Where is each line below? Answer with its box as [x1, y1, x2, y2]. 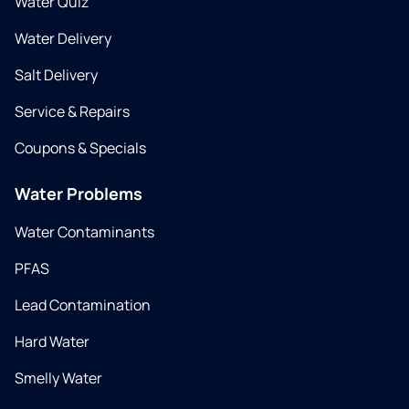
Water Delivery [15, 28, 111, 48]
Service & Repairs [15, 101, 130, 121]
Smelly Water [15, 368, 102, 388]
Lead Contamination [15, 295, 151, 315]
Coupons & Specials [15, 138, 146, 158]
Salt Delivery [15, 65, 98, 85]
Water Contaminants [15, 222, 154, 242]
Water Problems [15, 183, 142, 204]
